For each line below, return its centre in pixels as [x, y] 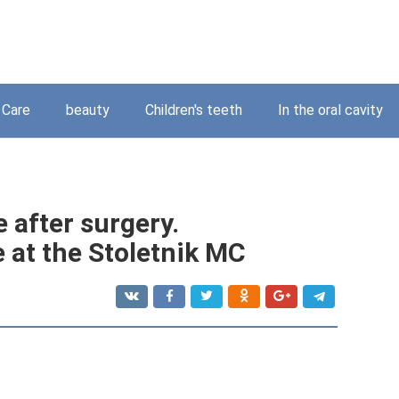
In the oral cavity [330, 110]
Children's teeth [194, 110]
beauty [88, 110]
